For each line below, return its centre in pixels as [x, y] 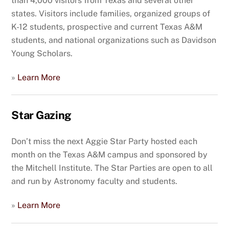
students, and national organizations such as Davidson [114, 40]
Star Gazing [41, 115]
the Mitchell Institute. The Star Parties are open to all [112, 168]
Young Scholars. [42, 53]
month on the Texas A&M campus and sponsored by [110, 155]
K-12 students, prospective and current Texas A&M [107, 27]
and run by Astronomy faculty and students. [95, 181]
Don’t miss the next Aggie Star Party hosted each [105, 142]
